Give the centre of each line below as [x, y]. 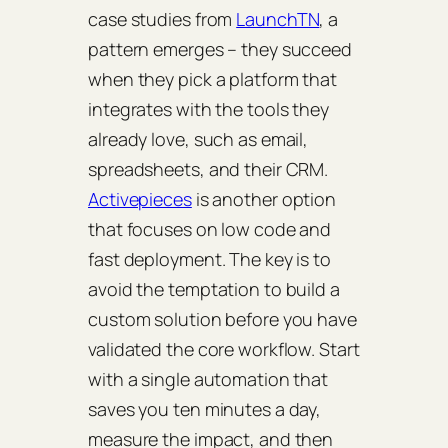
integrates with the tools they [208, 109]
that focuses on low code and [210, 229]
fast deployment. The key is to [209, 259]
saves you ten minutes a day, [205, 409]
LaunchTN [278, 19]
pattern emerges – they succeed [220, 49]
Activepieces [140, 199]
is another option [264, 199]
